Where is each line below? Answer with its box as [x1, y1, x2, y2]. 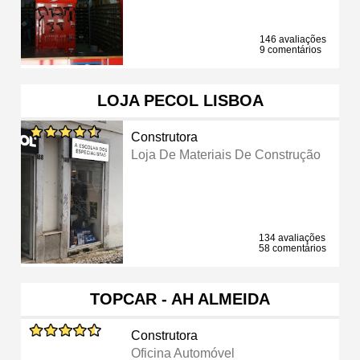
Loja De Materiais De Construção [131, 147, 321, 162]
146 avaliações [260, 33, 326, 45]
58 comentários [259, 242, 326, 254]
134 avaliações [259, 231, 325, 243]
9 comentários [260, 43, 321, 55]
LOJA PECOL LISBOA [96, 91, 264, 109]
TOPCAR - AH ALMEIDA [90, 289, 270, 308]
